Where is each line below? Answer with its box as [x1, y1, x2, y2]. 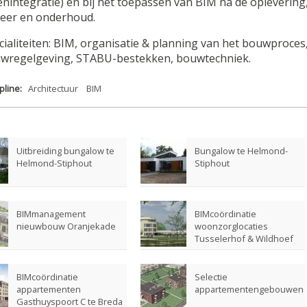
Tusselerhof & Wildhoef [195, 232, 293, 245]
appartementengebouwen [195, 282, 304, 295]
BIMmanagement [16, 207, 86, 220]
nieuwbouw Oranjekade [16, 219, 116, 232]
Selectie [195, 270, 228, 283]
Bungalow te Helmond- [195, 144, 288, 157]
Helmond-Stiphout [16, 156, 92, 169]
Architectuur [28, 82, 78, 95]
